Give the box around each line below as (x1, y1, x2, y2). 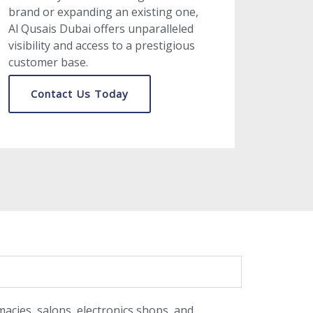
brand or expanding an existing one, (8, 3, 199, 20)
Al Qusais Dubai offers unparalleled (8, 20, 194, 36)
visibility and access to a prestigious (8, 37, 196, 53)
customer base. (8, 54, 89, 70)
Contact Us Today (31, 86, 129, 101)
